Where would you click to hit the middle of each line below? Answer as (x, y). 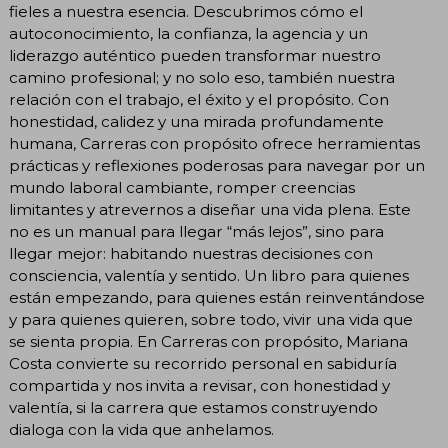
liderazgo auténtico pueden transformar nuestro (195, 56)
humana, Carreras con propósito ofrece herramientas (214, 144)
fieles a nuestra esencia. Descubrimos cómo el (186, 12)
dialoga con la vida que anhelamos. (141, 430)
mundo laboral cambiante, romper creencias (182, 188)
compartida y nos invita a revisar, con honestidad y (199, 386)
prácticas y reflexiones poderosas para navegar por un (217, 166)
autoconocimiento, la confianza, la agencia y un (188, 34)
